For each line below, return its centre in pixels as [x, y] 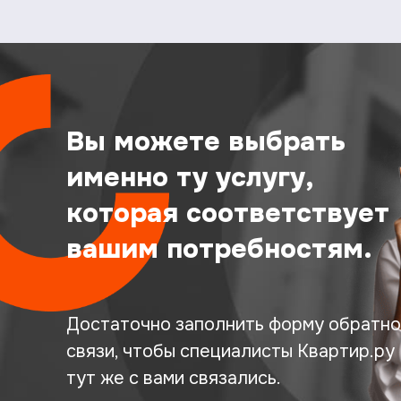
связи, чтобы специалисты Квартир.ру [230, 352]
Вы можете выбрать [205, 142]
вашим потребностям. [219, 249]
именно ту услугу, [190, 178]
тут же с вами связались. [173, 379]
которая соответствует [227, 213]
